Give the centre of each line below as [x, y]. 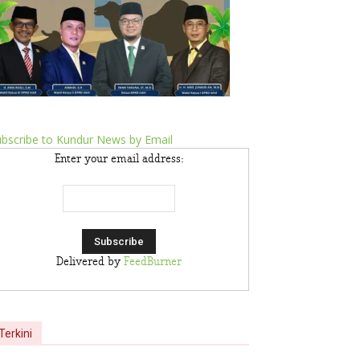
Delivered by [90, 262]
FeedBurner [153, 262]
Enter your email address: [119, 159]
